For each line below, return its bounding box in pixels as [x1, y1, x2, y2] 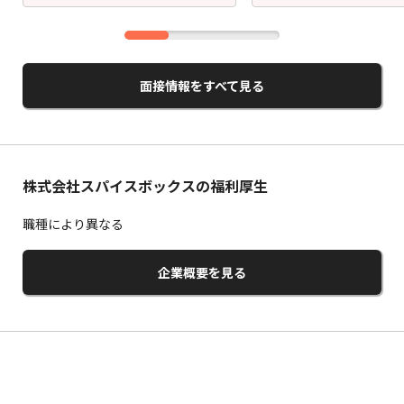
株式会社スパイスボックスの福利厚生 [23, 175, 268, 197]
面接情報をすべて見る [140, 77, 264, 95]
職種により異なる [23, 215, 124, 233]
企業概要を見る [158, 263, 246, 281]
